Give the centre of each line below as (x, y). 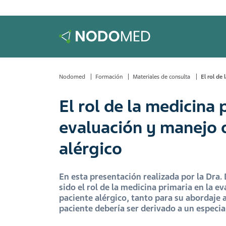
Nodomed (72, 77)
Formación (109, 77)
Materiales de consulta (162, 77)
